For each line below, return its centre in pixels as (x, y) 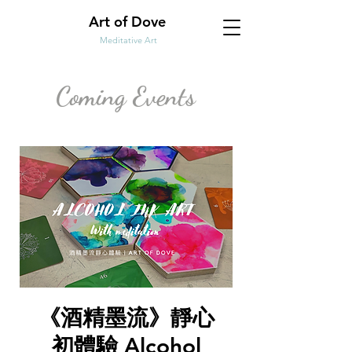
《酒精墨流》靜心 (126, 317)
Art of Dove (127, 22)
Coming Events (126, 96)
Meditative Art (128, 40)
